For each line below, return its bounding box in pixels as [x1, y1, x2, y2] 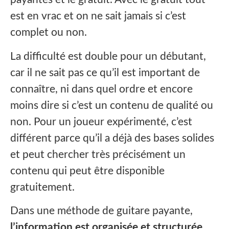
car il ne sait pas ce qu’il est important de [10, 67, 200, 78]
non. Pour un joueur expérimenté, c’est [10, 116, 192, 127]
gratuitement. [10, 181, 75, 193]
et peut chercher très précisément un [10, 149, 186, 160]
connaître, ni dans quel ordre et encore [10, 83, 193, 95]
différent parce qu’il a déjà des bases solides [10, 132, 214, 144]
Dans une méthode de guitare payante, [10, 205, 193, 217]
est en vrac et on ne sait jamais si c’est [10, 11, 186, 22]
